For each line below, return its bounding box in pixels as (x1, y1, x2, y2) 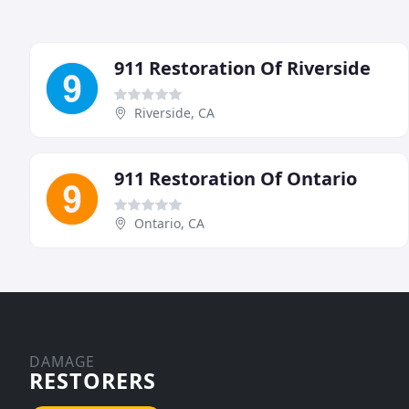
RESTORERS (29, 366, 156, 396)
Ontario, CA (134, 215, 204, 233)
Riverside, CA (134, 104, 215, 122)
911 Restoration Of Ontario (114, 166, 357, 192)
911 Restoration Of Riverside (114, 56, 371, 81)
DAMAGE (29, 351, 95, 372)
